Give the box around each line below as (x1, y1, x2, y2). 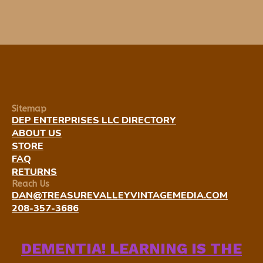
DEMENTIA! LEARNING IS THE (21, 240, 242, 257)
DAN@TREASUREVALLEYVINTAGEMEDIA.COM (12, 189, 228, 202)
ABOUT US (12, 127, 62, 140)
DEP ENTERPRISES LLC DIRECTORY (12, 114, 176, 127)
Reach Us (12, 178, 49, 189)
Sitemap (12, 103, 46, 114)
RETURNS (12, 166, 57, 178)
